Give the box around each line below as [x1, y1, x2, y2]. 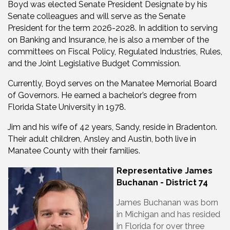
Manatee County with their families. [8, 146, 140, 156]
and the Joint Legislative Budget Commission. [8, 59, 181, 69]
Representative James [117, 166, 213, 176]
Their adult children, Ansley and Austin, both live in [8, 134, 196, 144]
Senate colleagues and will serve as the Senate [8, 11, 185, 22]
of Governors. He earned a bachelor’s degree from [8, 90, 197, 101]
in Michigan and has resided [117, 209, 220, 220]
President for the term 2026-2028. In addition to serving [8, 23, 218, 33]
